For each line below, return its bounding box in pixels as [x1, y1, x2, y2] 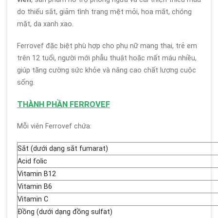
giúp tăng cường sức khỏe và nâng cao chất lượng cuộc [17, 66, 196, 74]
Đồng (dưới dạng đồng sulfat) [18, 208, 112, 216]
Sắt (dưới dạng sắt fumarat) [18, 145, 108, 153]
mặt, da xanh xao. [17, 20, 73, 28]
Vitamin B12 [18, 170, 56, 178]
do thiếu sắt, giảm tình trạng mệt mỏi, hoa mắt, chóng [17, 8, 192, 16]
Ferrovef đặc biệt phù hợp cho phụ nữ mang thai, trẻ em [17, 42, 197, 50]
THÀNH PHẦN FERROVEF [17, 100, 110, 109]
